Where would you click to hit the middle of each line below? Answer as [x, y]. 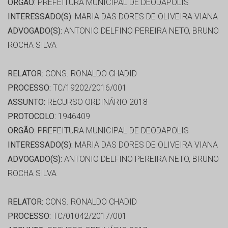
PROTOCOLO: [32, 117]
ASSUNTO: [26, 102]
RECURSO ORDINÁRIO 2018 [96, 102]
